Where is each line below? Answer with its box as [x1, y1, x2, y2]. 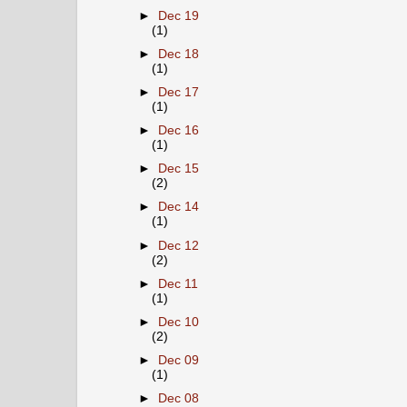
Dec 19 [158, 8, 200, 23]
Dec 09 [158, 352, 200, 367]
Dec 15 [158, 162, 200, 176]
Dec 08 [158, 392, 200, 405]
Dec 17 [158, 85, 200, 99]
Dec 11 [158, 276, 199, 291]
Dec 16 [158, 124, 200, 138]
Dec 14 [158, 200, 200, 214]
